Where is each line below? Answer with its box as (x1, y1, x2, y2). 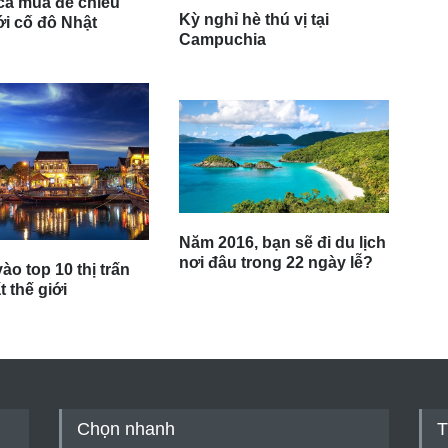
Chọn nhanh (77, 418, 175, 439)
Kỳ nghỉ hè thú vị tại (179, 11, 329, 29)
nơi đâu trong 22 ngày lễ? (179, 253, 373, 271)
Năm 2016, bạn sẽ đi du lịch (179, 233, 386, 251)
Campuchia (179, 31, 266, 49)
